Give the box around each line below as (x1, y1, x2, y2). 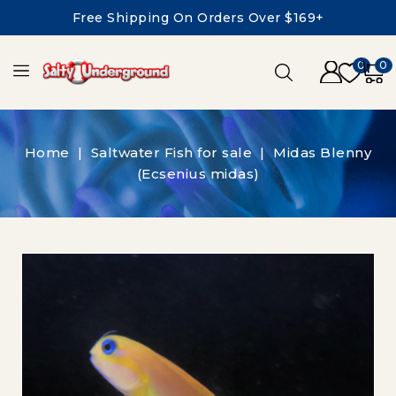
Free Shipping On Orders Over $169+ (72, 10, 324, 26)
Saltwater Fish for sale (90, 144, 253, 161)
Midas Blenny (273, 144, 372, 161)
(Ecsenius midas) (136, 165, 260, 182)
